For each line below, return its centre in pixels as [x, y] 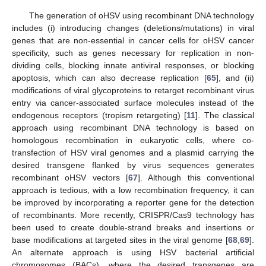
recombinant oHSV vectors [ [70, 177]
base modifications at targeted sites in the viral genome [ [120, 240]
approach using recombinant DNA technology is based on [133, 127]
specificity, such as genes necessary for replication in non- [133, 53]
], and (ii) [235, 77]
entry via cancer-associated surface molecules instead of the [133, 102]
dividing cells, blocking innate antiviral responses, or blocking [133, 65]
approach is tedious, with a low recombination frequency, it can [133, 190]
